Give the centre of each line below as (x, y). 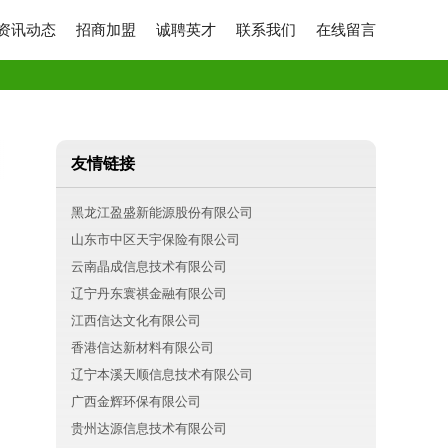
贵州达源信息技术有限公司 (149, 428)
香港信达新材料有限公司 (142, 347)
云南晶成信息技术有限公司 (149, 266)
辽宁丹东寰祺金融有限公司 (149, 293)
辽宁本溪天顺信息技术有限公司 (162, 374)
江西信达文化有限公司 (136, 320)
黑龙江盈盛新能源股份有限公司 (162, 212)
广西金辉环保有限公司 (136, 401)
